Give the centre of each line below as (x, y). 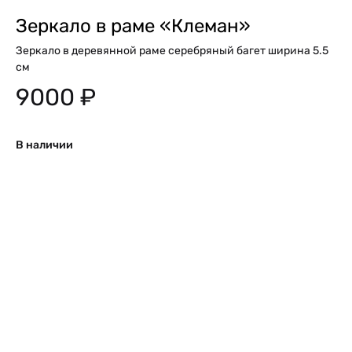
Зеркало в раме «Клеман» (133, 26)
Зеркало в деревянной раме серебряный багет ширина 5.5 (172, 50)
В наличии (44, 145)
